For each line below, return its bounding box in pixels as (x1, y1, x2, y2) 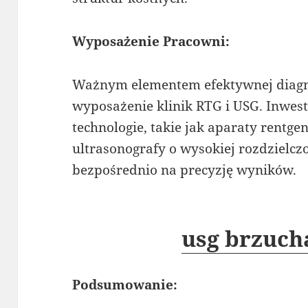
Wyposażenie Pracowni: (72, 32, 230, 50)
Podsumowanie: (72, 275, 178, 294)
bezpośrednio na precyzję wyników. (72, 160, 297, 179)
